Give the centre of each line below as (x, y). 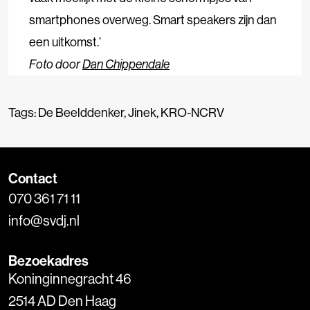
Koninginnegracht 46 (70, 278)
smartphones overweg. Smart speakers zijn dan (153, 19)
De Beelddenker (81, 112)
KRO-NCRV (192, 112)
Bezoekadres (48, 260)
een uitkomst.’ (65, 42)
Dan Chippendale (126, 64)
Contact (33, 178)
